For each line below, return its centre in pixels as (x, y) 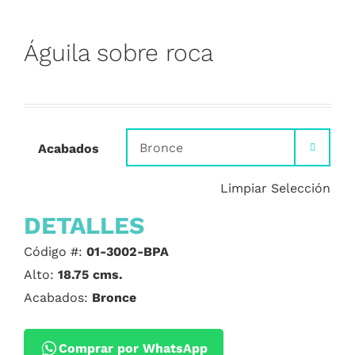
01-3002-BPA (128, 252)
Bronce (114, 298)
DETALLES (84, 225)
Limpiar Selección (275, 188)
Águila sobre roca (118, 53)
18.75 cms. (90, 275)
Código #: (55, 252)
